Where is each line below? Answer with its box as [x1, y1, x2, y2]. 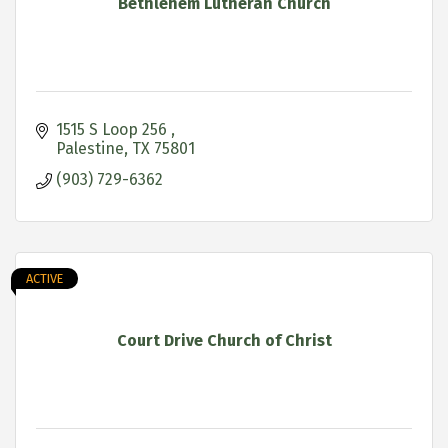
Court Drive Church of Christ [116, 330, 332, 350]
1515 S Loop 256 [56, 119, 171, 139]
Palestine [56, 138, 124, 158]
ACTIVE [26, 270, 63, 286]
